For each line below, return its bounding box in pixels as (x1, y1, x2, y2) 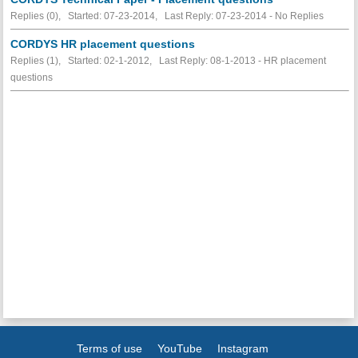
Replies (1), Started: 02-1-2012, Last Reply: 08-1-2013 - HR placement (10, 54, 326, 66)
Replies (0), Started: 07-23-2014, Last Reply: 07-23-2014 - (10, 10, 275, 22)
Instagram (217, 341, 269, 355)
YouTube (157, 341, 203, 355)
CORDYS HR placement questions (10, 37, 195, 50)
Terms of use (77, 341, 143, 355)
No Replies (274, 10, 324, 22)
